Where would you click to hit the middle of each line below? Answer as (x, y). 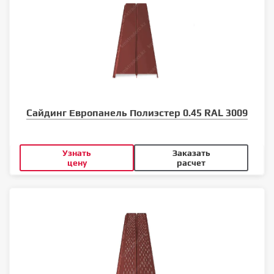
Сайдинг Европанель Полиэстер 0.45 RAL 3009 (137, 113)
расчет (191, 162)
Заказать (191, 153)
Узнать (77, 153)
